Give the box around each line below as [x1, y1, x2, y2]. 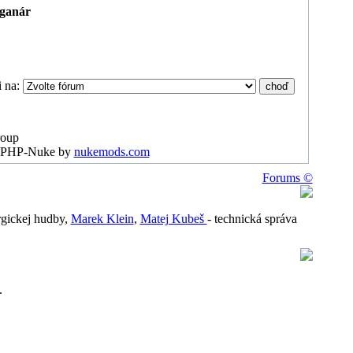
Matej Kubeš [139, 212, 207, 225]
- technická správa [206, 212, 297, 225]
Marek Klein [70, 212, 134, 225]
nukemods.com [73, 145, 150, 158]
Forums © [262, 171, 313, 184]
